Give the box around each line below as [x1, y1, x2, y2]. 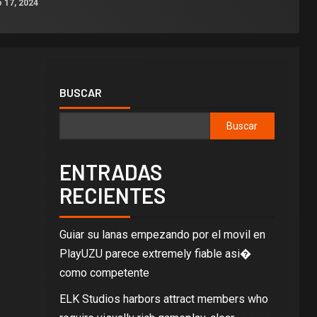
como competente [59, 266, 149, 279]
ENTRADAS [59, 159, 162, 185]
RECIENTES [59, 183, 166, 208]
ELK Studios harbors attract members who [59, 292, 268, 306]
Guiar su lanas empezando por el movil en [59, 228, 265, 241]
